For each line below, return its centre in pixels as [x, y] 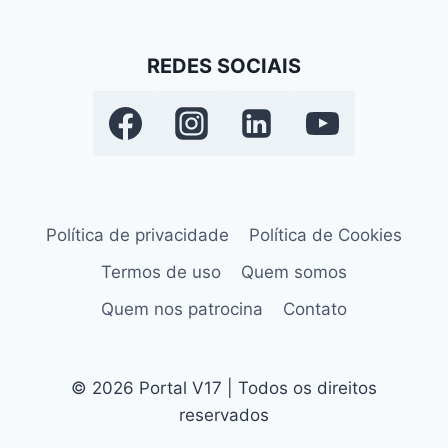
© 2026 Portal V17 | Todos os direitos [224, 388]
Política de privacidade [137, 234]
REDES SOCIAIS [224, 65]
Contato [315, 308]
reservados [224, 415]
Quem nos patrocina [181, 308]
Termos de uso [160, 271]
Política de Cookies [326, 234]
